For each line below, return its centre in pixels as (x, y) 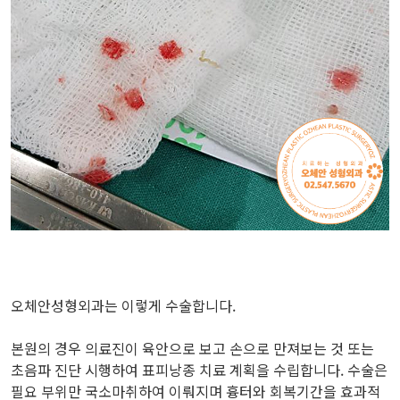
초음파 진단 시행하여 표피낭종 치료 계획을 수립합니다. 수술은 (199, 370)
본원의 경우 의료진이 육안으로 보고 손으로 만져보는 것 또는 (192, 349)
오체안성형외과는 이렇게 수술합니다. (123, 306)
